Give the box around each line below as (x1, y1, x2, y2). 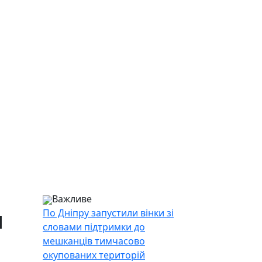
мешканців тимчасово (43, 235, 145, 247)
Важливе (52, 192, 92, 205)
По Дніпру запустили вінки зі (43, 206, 174, 219)
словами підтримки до (43, 220, 145, 233)
